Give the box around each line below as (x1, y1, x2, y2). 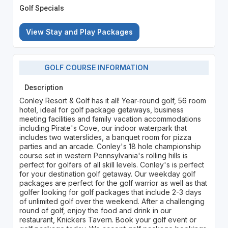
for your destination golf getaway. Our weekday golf (19, 169, 195, 178)
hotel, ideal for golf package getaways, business (19, 105, 184, 114)
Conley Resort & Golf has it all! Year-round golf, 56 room (19, 96, 206, 105)
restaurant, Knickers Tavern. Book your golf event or (19, 215, 196, 224)
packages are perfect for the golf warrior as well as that (19, 178, 207, 187)
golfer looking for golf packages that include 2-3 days (19, 187, 202, 196)
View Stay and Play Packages (25, 27, 133, 36)
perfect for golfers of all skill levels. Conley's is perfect (19, 160, 204, 169)
